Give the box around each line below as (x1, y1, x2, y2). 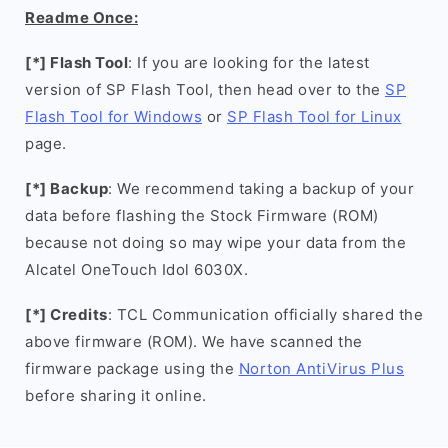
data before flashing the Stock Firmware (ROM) (25, 206, 379, 225)
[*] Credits (25, 305, 108, 324)
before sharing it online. (25, 386, 207, 405)
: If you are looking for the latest (128, 53, 370, 72)
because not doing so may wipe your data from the (25, 233, 406, 252)
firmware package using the (25, 359, 239, 378)
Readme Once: (25, 8, 138, 27)
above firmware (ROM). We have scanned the (25, 332, 363, 351)
